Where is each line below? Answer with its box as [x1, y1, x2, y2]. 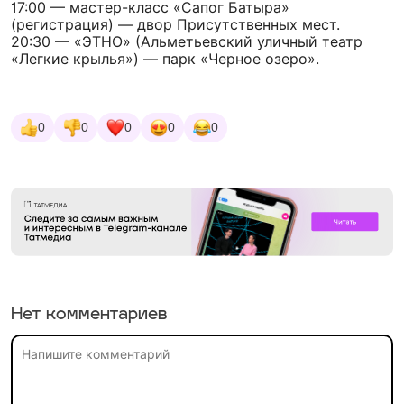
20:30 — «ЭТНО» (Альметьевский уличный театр [11, 32, 363, 50]
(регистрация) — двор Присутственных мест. [11, 15, 340, 33]
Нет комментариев [11, 307, 168, 325]
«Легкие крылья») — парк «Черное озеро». [11, 50, 319, 68]
